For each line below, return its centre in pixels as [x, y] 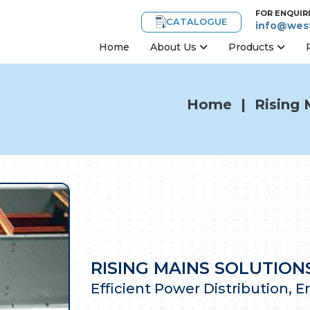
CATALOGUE [197, 22]
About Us [175, 47]
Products [253, 47]
